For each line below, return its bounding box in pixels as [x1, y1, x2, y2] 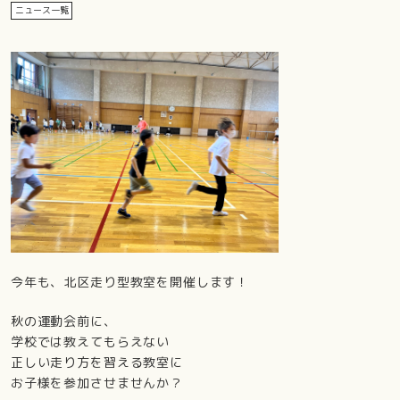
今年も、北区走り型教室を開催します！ [10, 272, 250, 290]
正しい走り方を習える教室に [10, 353, 183, 371]
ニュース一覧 [14, 4, 69, 17]
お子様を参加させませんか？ [10, 373, 183, 391]
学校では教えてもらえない [10, 332, 171, 350]
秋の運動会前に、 [10, 312, 117, 329]
